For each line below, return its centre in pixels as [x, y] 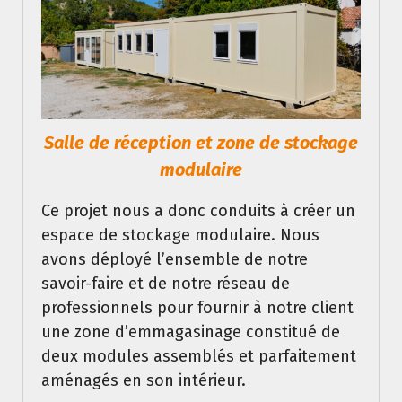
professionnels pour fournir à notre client [197, 307]
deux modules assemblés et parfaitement [199, 356]
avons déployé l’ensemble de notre [175, 259]
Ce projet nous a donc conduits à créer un [198, 210]
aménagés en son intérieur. [144, 380]
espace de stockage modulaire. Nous [180, 235]
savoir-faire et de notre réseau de [166, 283]
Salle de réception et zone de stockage [201, 142]
